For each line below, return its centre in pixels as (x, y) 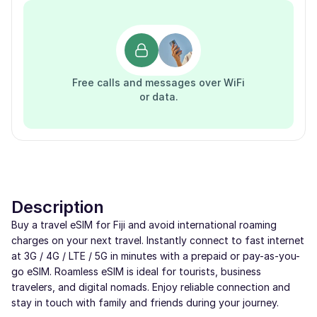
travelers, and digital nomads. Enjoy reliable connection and (151, 287)
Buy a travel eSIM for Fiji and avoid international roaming (144, 225)
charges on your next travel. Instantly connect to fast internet (158, 240)
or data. (158, 97)
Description (58, 207)
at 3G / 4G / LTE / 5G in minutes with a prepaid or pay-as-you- (156, 256)
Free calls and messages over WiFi (158, 82)
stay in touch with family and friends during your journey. (145, 302)
